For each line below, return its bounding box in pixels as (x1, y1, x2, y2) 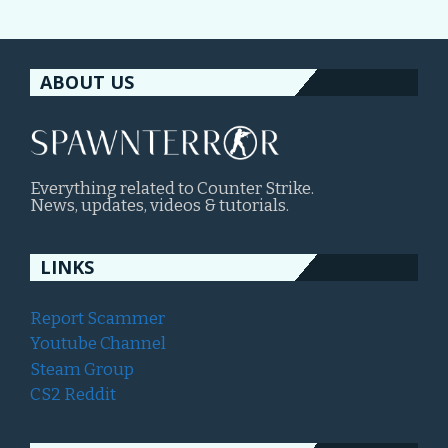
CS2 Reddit (30, 384, 116, 406)
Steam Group (30, 358, 134, 380)
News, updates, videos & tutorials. (30, 194, 289, 216)
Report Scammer (30, 307, 165, 329)
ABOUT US (40, 69, 134, 94)
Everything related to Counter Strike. (30, 177, 314, 199)
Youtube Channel (30, 333, 166, 355)
